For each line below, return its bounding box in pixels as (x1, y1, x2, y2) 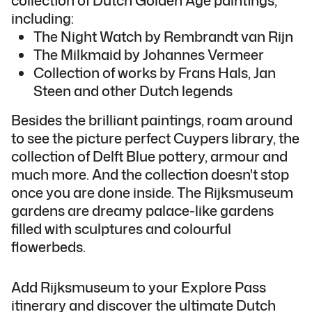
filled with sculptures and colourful (11, 218, 231, 238)
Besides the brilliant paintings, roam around (11, 109, 292, 130)
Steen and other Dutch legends (33, 80, 233, 100)
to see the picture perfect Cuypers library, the (11, 127, 299, 148)
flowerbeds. (11, 236, 86, 256)
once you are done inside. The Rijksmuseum (11, 182, 293, 202)
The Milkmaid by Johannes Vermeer (33, 44, 264, 64)
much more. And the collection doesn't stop (11, 164, 289, 184)
